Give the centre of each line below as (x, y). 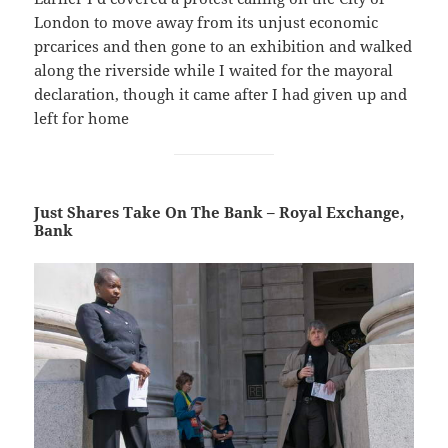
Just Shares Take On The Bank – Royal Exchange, (219, 212)
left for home (82, 118)
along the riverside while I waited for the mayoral (214, 70)
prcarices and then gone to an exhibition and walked (223, 46)
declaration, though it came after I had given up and (221, 94)
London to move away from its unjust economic (206, 22)
